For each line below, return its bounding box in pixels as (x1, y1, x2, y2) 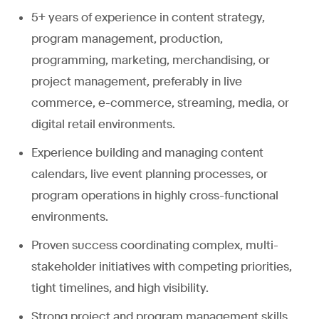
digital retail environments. (31, 116, 175, 132)
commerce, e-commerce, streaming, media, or (31, 95, 289, 110)
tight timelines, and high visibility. (31, 280, 209, 296)
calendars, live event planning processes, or (31, 166, 268, 182)
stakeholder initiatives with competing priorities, (31, 258, 292, 274)
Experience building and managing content (31, 145, 263, 160)
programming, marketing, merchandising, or (31, 52, 270, 68)
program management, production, (31, 31, 223, 46)
